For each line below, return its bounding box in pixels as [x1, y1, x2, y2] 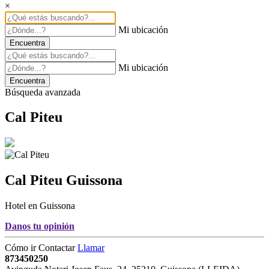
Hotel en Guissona [5, 201, 75, 211]
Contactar [38, 243, 77, 253]
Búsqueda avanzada [5, 86, 80, 97]
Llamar [77, 243, 104, 253]
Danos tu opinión [5, 221, 74, 232]
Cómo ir [5, 243, 38, 253]
